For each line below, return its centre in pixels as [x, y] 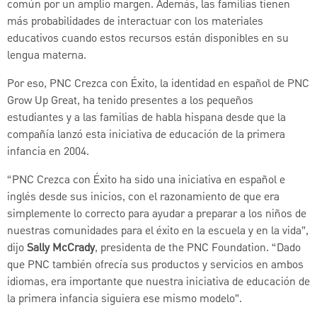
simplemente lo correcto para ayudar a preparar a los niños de [157, 215]
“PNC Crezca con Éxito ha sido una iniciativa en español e [146, 181]
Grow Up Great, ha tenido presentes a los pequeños [130, 102]
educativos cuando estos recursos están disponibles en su [148, 39]
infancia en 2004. [48, 152]
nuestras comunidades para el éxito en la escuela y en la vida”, [158, 232]
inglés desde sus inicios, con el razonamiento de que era [143, 198]
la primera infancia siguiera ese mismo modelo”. [125, 300]
